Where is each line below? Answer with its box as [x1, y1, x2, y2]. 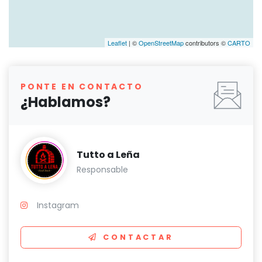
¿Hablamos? [20, 92, 111, 112]
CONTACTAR [103, 232, 174, 243]
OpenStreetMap [139, 37, 184, 47]
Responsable [77, 163, 128, 175]
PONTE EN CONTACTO [20, 80, 143, 92]
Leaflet [108, 37, 127, 47]
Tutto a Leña [77, 147, 140, 161]
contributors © [184, 37, 227, 47]
